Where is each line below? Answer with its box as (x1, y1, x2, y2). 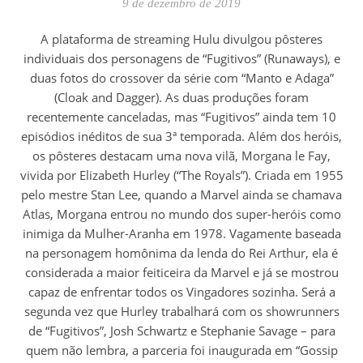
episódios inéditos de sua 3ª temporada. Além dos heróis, (21, 127, 342, 144)
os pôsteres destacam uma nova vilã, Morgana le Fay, (32, 147, 331, 164)
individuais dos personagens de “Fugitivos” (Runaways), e (23, 49, 340, 66)
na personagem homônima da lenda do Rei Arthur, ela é (25, 244, 338, 261)
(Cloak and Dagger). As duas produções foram (54, 88, 309, 105)
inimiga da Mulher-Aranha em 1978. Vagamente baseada (22, 224, 341, 241)
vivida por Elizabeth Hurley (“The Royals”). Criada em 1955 (19, 166, 344, 183)
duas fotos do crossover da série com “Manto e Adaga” (29, 69, 334, 86)
